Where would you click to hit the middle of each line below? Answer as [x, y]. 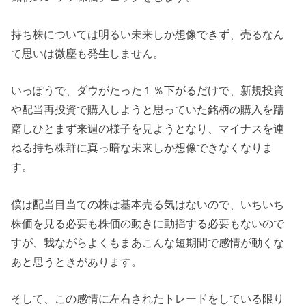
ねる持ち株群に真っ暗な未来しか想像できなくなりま [142, 148]
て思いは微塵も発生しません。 [88, 53]
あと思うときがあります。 [77, 261]
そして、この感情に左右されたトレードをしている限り [148, 298]
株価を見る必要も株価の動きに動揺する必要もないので [148, 223]
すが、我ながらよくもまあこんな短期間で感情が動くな [148, 242]
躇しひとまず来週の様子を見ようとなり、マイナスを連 [148, 129]
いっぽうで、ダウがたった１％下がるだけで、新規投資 [148, 91]
